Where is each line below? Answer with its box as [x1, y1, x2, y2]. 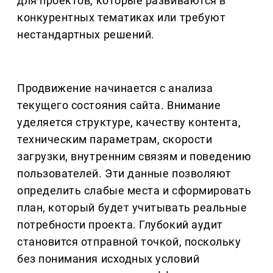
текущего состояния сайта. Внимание [17, 99, 221, 112]
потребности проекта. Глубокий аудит [17, 218, 223, 232]
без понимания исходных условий [17, 252, 200, 266]
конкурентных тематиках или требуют [17, 11, 226, 24]
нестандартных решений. [17, 28, 155, 41]
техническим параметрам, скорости [17, 133, 213, 146]
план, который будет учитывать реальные [17, 201, 247, 214]
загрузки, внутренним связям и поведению [17, 150, 252, 163]
